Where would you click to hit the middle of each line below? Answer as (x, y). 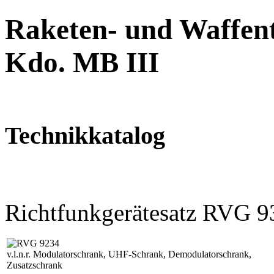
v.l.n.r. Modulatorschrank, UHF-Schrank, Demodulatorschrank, (129, 254)
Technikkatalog (85, 135)
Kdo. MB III (82, 63)
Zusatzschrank (35, 265)
